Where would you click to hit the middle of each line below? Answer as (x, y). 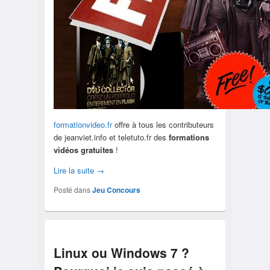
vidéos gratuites (83, 150)
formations (189, 137)
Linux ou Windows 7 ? (121, 253)
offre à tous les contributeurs (163, 125)
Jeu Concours (116, 190)
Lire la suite (75, 171)
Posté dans (72, 190)
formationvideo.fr (83, 125)
